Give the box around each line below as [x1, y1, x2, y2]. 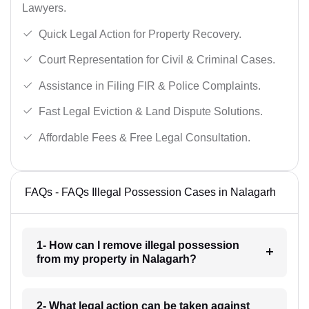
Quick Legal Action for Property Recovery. [39, 28, 241, 40]
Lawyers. [22, 1, 66, 14]
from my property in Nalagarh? [36, 252, 197, 265]
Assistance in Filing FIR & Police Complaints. [39, 79, 261, 92]
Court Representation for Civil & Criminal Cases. [39, 54, 275, 66]
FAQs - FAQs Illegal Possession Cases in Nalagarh [25, 186, 276, 198]
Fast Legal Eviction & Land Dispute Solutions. [39, 106, 263, 118]
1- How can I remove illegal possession [36, 239, 239, 251]
